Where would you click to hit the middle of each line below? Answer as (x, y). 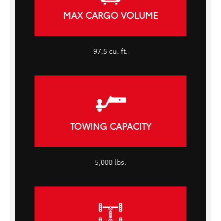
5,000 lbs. (110, 162)
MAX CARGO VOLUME (110, 15)
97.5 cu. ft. (110, 51)
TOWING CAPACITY (110, 126)
